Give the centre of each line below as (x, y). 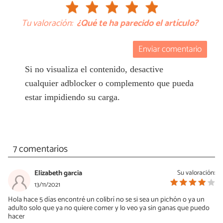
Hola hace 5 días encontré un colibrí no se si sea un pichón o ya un (106, 200)
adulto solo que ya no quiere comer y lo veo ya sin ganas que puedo (109, 208)
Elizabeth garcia (58, 173)
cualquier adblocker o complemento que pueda (109, 83)
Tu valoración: (47, 23)
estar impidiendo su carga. (72, 97)
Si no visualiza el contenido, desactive (94, 69)
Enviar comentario (170, 50)
